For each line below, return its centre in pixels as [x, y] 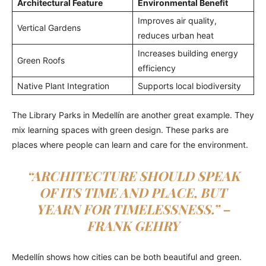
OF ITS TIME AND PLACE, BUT [133, 193]
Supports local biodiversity [189, 86]
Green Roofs [41, 61]
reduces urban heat [176, 36]
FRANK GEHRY [133, 226]
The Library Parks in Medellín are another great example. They [133, 115]
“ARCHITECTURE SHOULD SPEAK [133, 176]
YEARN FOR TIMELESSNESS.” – [133, 209]
